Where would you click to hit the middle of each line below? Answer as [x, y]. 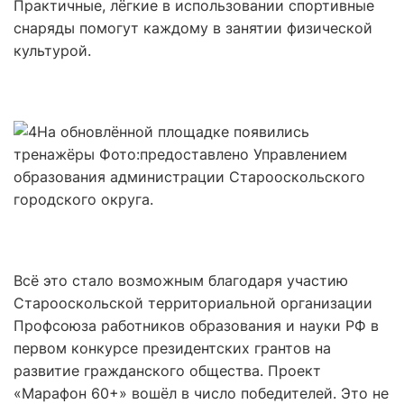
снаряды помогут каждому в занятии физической [193, 28]
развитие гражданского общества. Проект [167, 371]
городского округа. [83, 199]
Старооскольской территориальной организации [193, 303]
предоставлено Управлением [243, 154]
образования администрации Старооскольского [189, 177]
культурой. [52, 50]
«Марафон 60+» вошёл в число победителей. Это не [201, 393]
